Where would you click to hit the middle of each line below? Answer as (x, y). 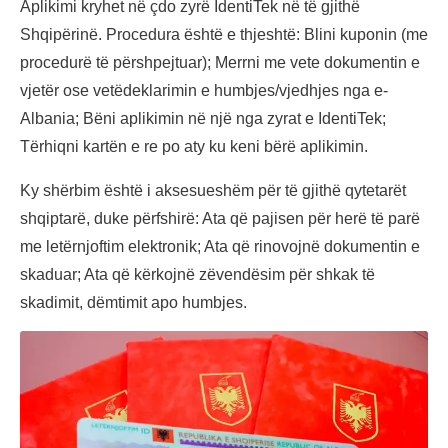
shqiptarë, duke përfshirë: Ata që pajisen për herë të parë (220, 219)
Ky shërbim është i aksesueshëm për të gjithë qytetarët (213, 191)
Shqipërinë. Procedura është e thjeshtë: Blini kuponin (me (224, 35)
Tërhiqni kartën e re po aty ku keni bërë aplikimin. (194, 147)
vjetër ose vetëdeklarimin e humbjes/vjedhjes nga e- (204, 91)
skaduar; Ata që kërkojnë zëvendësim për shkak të (197, 275)
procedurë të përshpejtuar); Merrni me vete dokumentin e (220, 63)
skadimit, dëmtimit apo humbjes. (133, 303)
